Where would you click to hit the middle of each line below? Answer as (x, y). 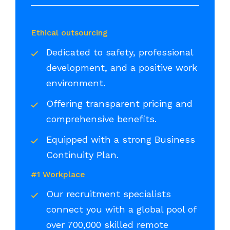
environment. (76, 83)
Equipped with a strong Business (121, 140)
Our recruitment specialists (109, 194)
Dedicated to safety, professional (120, 52)
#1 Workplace (58, 175)
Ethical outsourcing (71, 33)
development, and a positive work (122, 68)
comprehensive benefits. (103, 119)
